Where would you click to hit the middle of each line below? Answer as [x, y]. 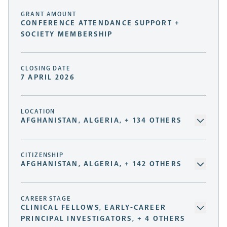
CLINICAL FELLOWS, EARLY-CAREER [94, 208]
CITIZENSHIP [43, 155]
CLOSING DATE [46, 69]
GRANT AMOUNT [49, 14]
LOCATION [38, 112]
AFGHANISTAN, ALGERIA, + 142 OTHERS [101, 164]
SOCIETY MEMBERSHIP [67, 34]
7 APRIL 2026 [48, 78]
